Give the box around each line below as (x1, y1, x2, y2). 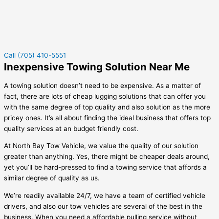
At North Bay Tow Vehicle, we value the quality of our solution (4, 142, 198, 150)
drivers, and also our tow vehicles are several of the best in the (4, 202, 202, 210)
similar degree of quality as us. (4, 174, 100, 182)
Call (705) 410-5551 (4, 51, 66, 59)
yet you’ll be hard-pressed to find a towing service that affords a (4, 163, 207, 172)
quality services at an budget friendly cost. (4, 124, 138, 132)
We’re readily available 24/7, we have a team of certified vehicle (4, 191, 205, 199)
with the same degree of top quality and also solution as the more (4, 103, 210, 111)
